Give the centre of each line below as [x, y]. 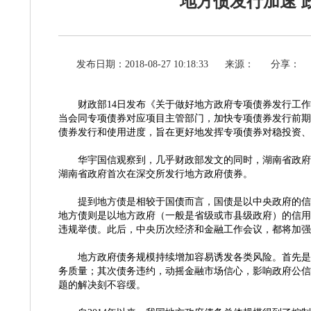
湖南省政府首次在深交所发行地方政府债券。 [155, 174]
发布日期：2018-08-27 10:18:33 [142, 64]
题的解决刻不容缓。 [102, 285]
